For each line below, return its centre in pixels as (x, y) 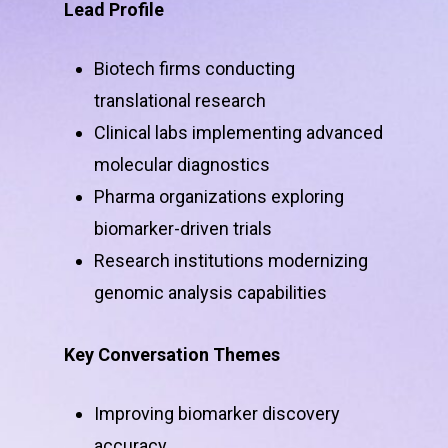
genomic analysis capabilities (210, 292)
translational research (180, 100)
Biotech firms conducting (194, 68)
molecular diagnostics (182, 164)
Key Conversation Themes (172, 354)
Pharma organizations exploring (219, 196)
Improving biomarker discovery (217, 413)
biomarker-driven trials (183, 228)
